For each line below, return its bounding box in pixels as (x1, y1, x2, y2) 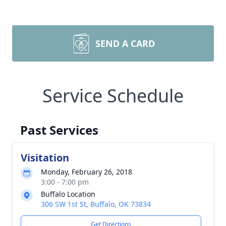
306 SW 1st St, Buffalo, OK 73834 (41, 199, 151, 209)
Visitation (21, 151, 69, 164)
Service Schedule (42, 83, 184, 108)
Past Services (20, 122, 98, 138)
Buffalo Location (41, 189, 95, 199)
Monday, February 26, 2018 (41, 167, 132, 177)
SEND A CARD (95, 37, 155, 49)
